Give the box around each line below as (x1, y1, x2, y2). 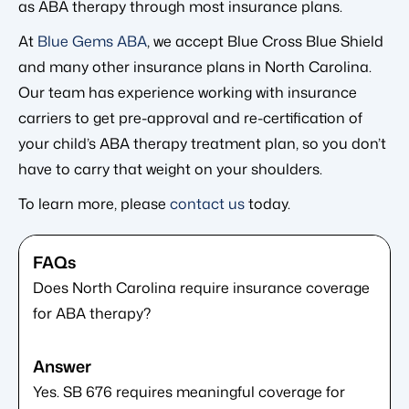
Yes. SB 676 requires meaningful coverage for (33, 382, 345, 403)
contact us (170, 194, 245, 215)
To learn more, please (18, 194, 170, 215)
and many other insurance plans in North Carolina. (18, 57, 372, 78)
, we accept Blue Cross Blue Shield (147, 31, 383, 52)
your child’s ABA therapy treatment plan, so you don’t (18, 133, 386, 154)
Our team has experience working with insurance (18, 82, 357, 103)
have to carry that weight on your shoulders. (18, 159, 322, 180)
